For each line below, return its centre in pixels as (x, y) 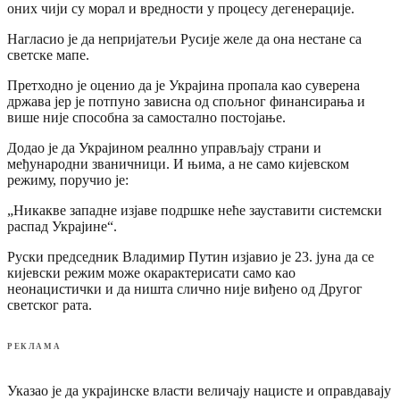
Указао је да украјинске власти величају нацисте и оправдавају (199, 390)
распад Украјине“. (62, 226)
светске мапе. (48, 54)
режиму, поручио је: (68, 179)
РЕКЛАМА (34, 346)
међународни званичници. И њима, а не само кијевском (178, 163)
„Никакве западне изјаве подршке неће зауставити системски (195, 210)
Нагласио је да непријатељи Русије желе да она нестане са (184, 38)
